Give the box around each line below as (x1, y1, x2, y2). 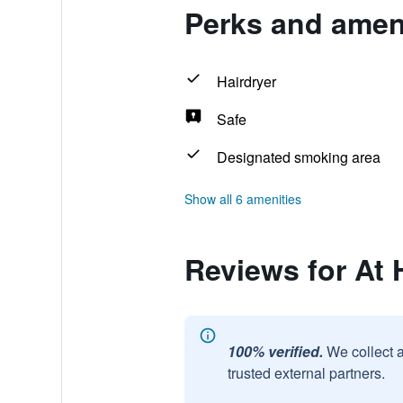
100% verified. (227, 341, 323, 362)
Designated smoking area (216, 147, 381, 167)
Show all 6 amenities (184, 190, 301, 208)
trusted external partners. (227, 363, 385, 383)
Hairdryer (216, 71, 276, 92)
